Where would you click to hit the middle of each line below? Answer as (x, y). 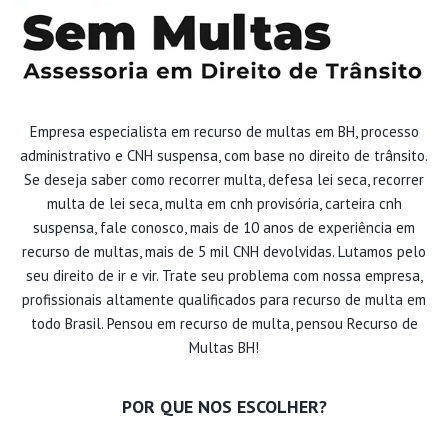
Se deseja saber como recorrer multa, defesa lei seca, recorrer (224, 179)
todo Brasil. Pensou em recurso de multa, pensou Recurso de (224, 323)
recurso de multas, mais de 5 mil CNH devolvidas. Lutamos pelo (224, 251)
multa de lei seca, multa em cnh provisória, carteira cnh (224, 203)
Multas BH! (224, 347)
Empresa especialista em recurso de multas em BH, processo (224, 131)
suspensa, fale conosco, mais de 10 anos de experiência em (224, 227)
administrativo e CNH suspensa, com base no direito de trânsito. (224, 155)
